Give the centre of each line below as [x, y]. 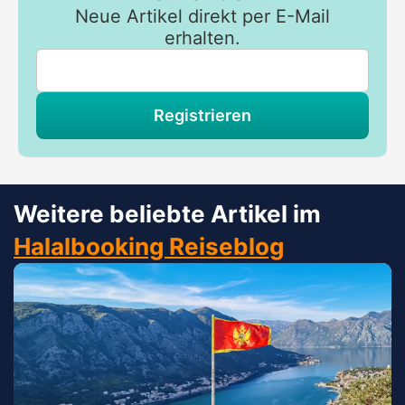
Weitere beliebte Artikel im [167, 213]
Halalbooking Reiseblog [149, 246]
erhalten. [202, 38]
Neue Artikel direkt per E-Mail [202, 16]
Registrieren [202, 115]
